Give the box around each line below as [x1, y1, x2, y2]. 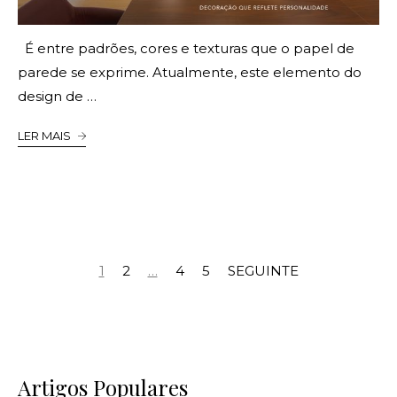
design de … [18, 87, 97, 105]
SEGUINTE [227, 262, 299, 280]
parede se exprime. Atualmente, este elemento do [18, 63, 362, 81]
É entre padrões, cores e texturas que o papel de [18, 39, 354, 57]
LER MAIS [18, 128, 71, 143]
